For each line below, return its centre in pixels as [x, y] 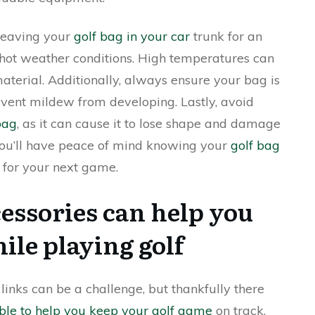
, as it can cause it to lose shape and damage [149, 123]
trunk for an [226, 36]
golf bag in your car [132, 36]
